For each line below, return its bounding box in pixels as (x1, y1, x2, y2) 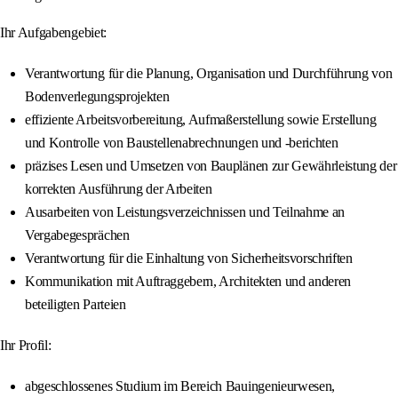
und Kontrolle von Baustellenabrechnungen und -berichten (25, 135, 338, 151)
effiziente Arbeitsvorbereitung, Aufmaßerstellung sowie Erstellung (25, 112, 377, 128)
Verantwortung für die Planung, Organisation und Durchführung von (25, 66, 393, 82)
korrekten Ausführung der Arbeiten (25, 181, 212, 197)
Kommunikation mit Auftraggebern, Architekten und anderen (25, 274, 352, 290)
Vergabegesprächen (25, 227, 130, 243)
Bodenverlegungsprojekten (25, 89, 170, 105)
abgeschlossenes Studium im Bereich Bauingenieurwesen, (25, 378, 336, 394)
